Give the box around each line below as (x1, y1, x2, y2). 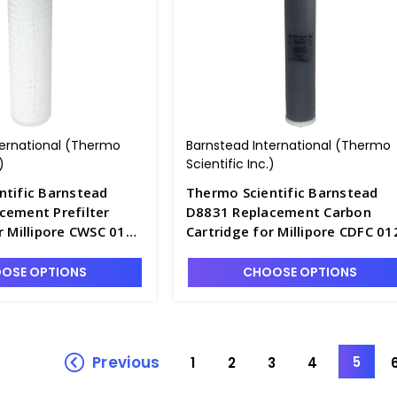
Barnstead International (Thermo (185, 136, 391, 154)
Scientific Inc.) (185, 155, 275, 173)
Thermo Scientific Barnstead (185, 183, 378, 201)
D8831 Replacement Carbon (185, 203, 371, 221)
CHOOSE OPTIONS (242, 263, 357, 281)
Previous (92, 351, 160, 373)
